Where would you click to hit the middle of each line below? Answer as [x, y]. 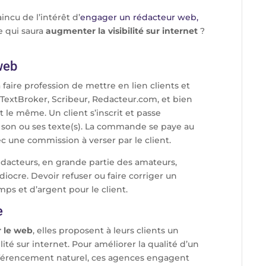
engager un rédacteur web [138, 18]
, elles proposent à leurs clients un [106, 231]
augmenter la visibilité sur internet [122, 31]
